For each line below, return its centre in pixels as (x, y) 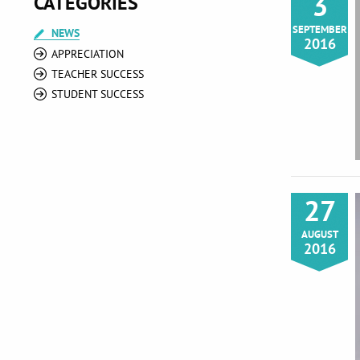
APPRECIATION (88, 54)
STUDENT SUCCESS (98, 94)
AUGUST (319, 234)
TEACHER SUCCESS (98, 74)
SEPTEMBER (319, 29)
